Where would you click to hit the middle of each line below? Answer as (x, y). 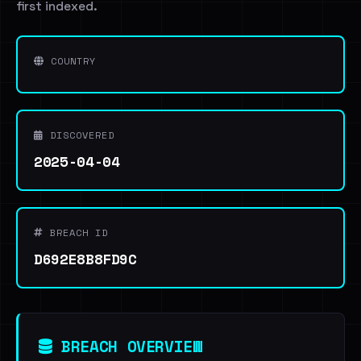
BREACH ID (76, 232)
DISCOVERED (79, 135)
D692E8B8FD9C (85, 259)
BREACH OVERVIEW (127, 346)
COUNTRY (70, 61)
